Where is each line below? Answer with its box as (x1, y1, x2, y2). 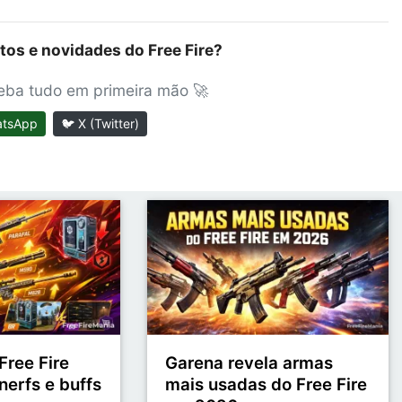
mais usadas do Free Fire (165, 374, 368, 396)
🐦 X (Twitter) (60, 115, 139, 131)
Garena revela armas (165, 353, 334, 374)
